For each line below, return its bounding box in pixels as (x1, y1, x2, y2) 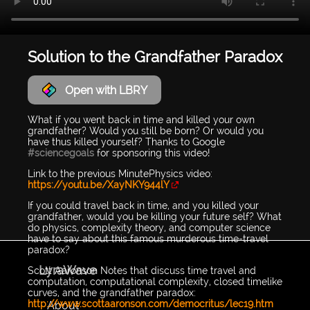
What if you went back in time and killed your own (28, 114, 255, 126)
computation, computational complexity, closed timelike (28, 276, 282, 288)
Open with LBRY (65, 83, 147, 97)
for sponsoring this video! (94, 147, 210, 159)
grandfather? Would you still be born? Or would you (28, 125, 264, 137)
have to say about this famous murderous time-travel (28, 233, 268, 245)
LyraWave (39, 263, 97, 277)
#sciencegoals (28, 147, 94, 159)
